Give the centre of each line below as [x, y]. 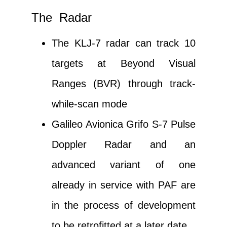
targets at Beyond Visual [124, 63]
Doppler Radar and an [124, 144]
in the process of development [124, 205]
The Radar [62, 17]
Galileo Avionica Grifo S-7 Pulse [124, 124]
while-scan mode [89, 104]
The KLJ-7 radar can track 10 [124, 43]
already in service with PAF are [124, 185]
